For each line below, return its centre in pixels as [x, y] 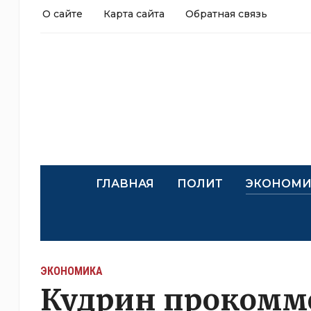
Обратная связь [226, 14]
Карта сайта [134, 14]
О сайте [62, 14]
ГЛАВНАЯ [125, 184]
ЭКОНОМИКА [71, 271]
